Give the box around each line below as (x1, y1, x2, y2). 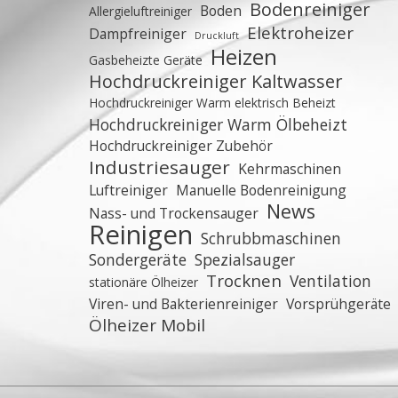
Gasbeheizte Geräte (89, 52, 203, 68)
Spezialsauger (195, 249, 295, 270)
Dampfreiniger (89, 24, 187, 44)
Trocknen (206, 269, 282, 292)
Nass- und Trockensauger (89, 203, 259, 223)
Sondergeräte (89, 249, 187, 270)
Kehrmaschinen (238, 159, 341, 179)
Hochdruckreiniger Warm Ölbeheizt (89, 114, 347, 135)
